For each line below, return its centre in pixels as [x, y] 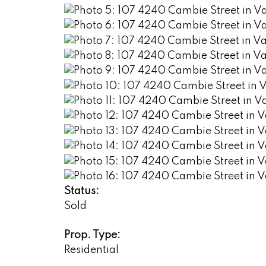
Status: [81, 191]
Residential [91, 250]
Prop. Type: [92, 235]
